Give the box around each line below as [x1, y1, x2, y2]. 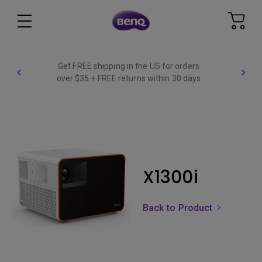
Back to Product [143, 202, 216, 213]
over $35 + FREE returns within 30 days [56, 74, 201, 83]
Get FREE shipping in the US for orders [58, 61, 199, 71]
